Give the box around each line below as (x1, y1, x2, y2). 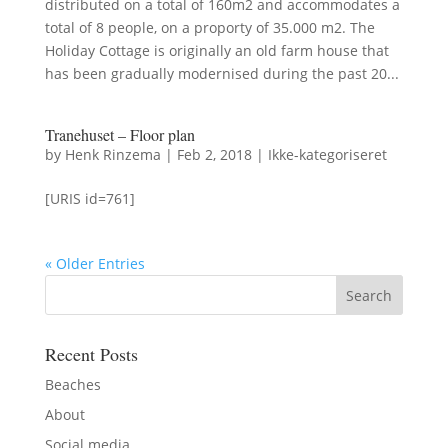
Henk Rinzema (64, 144, 161, 164)
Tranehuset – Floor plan (44, 123, 195, 145)
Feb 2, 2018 (176, 144, 252, 164)
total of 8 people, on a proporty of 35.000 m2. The (44, 17, 375, 37)
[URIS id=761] (44, 188, 135, 208)
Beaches (44, 374, 101, 394)
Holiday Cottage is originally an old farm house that (44, 40, 389, 60)
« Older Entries (44, 253, 145, 273)
